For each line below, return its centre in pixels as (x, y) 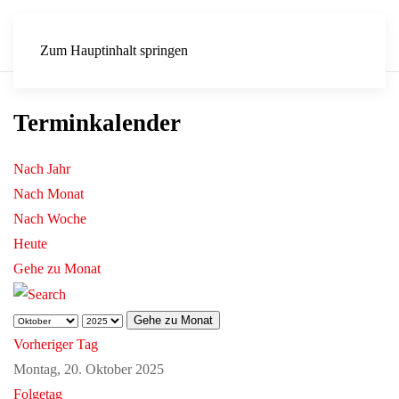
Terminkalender (97, 123)
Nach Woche (50, 219)
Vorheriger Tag (56, 345)
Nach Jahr (42, 169)
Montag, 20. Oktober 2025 (89, 370)
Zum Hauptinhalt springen (114, 50)
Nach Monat (49, 194)
